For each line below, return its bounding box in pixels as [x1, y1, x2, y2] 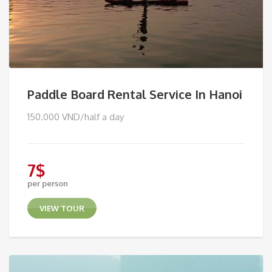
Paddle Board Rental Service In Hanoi [27, 86, 242, 102]
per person [27, 178, 68, 188]
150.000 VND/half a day [27, 111, 124, 123]
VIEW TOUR [39, 203, 84, 213]
